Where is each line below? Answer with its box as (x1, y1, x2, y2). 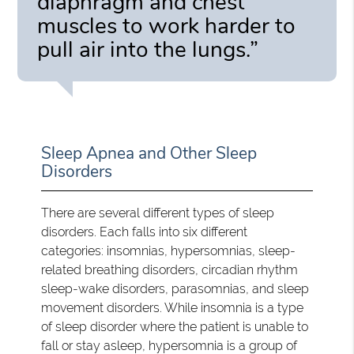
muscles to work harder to (37, 10, 296, 41)
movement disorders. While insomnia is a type (41, 299, 304, 315)
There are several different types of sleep (41, 205, 275, 220)
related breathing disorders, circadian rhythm (41, 262, 299, 277)
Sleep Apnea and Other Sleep (41, 141, 258, 164)
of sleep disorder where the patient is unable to (41, 318, 309, 334)
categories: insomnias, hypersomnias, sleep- (41, 243, 296, 258)
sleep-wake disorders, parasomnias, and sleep (41, 281, 310, 296)
